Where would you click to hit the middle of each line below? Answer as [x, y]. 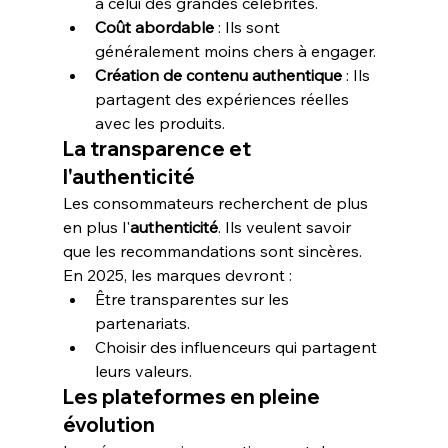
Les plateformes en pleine [193, 396]
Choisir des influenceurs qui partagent [237, 347]
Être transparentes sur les [193, 299]
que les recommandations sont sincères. [214, 251]
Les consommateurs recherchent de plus [217, 203]
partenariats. [142, 323]
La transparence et [158, 148]
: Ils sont [248, 27]
